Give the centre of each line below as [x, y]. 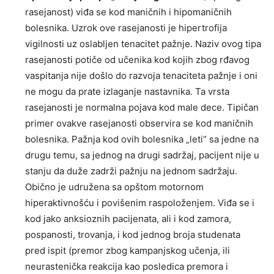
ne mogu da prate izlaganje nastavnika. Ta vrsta [127, 92]
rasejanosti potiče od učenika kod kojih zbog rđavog [137, 60]
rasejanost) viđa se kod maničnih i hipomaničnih [128, 12]
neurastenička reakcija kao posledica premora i [127, 267]
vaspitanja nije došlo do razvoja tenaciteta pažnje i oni [141, 76]
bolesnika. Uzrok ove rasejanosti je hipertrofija [126, 28]
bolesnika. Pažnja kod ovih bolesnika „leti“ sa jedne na [142, 139]
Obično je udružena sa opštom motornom [114, 187]
